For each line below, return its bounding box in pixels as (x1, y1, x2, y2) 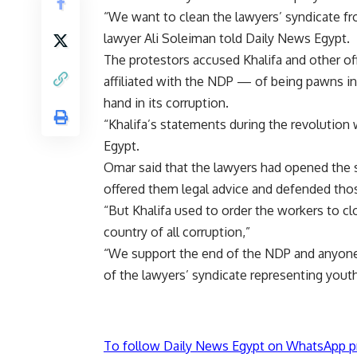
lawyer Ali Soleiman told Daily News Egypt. (104, 30, 350, 47)
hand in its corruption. (104, 95, 229, 112)
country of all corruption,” (104, 224, 250, 241)
